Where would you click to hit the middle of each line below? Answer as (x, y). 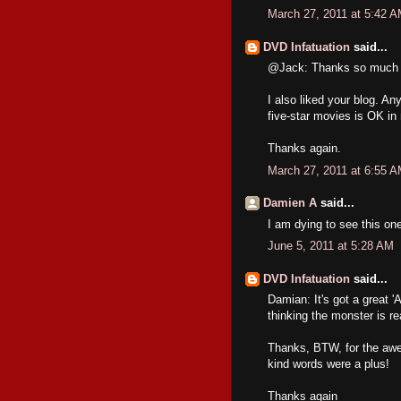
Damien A (290, 203)
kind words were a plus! (328, 364)
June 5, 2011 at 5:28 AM (331, 246)
